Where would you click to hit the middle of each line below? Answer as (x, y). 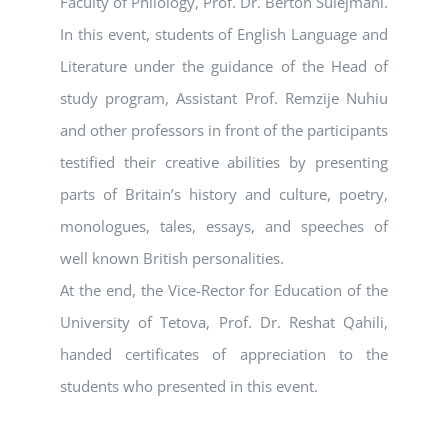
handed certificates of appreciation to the (224, 354)
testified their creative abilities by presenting (224, 162)
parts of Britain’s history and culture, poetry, (224, 194)
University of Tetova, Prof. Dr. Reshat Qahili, (224, 322)
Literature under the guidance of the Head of (224, 66)
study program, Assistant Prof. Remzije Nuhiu (224, 98)
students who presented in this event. (189, 386)
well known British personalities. (172, 258)
